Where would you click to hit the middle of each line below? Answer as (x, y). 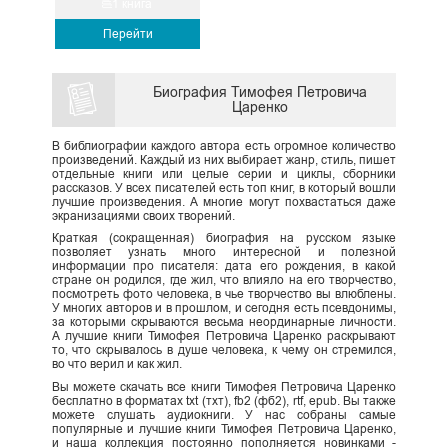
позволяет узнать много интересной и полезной (224, 252)
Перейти (127, 34)
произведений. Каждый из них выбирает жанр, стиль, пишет (224, 159)
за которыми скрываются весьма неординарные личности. (224, 322)
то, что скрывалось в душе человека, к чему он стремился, (224, 350)
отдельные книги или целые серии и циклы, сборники (224, 173)
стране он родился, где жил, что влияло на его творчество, (224, 280)
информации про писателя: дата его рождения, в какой (224, 266)
